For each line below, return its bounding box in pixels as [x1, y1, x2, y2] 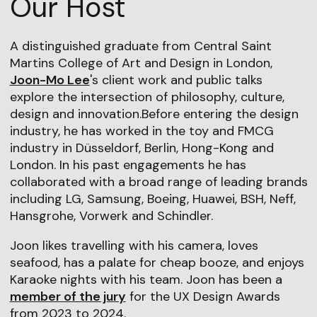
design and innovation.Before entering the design [9, 105, 299, 123]
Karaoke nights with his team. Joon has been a [9, 271, 282, 289]
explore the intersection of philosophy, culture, [9, 88, 284, 106]
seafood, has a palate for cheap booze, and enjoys [9, 254, 304, 272]
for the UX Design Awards [125, 288, 280, 306]
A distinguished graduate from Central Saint [9, 38, 272, 55]
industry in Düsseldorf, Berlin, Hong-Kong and [9, 139, 274, 157]
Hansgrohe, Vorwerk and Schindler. [9, 207, 213, 225]
